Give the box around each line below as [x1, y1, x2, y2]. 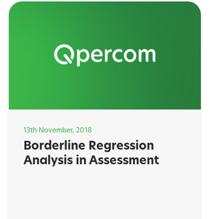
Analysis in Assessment [23, 155, 160, 168]
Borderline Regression [23, 141, 154, 153]
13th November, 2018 [23, 127, 92, 135]
